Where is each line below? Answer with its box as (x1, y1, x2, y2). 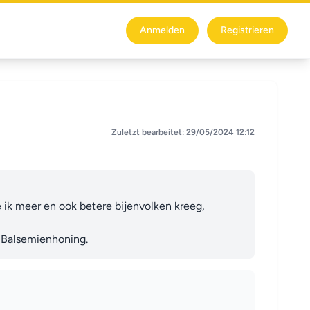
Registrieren (221, 24, 274, 36)
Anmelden (140, 24, 185, 36)
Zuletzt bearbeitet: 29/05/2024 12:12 (111, 127, 255, 137)
